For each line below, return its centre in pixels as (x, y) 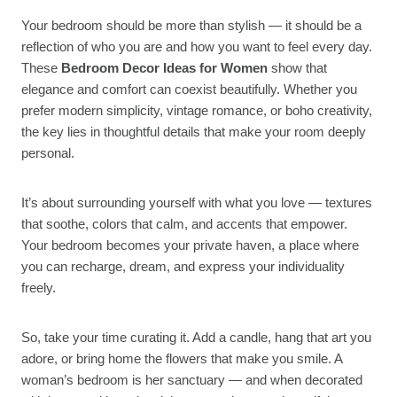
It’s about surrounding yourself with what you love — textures (197, 203)
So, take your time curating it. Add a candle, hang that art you (196, 338)
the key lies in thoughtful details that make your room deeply (194, 132)
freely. (39, 288)
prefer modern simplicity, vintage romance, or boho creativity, (197, 111)
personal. (48, 153)
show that (297, 68)
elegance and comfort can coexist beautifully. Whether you (189, 90)
